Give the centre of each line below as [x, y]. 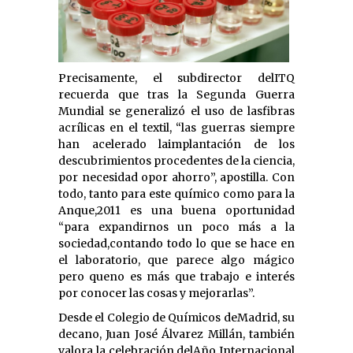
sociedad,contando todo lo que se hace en [176, 243]
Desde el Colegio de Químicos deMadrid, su [176, 317]
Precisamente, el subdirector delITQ [176, 78]
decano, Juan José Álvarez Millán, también [176, 334]
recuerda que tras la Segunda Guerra [176, 94]
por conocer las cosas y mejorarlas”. [156, 293]
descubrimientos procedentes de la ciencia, [176, 160]
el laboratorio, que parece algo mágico [176, 260]
